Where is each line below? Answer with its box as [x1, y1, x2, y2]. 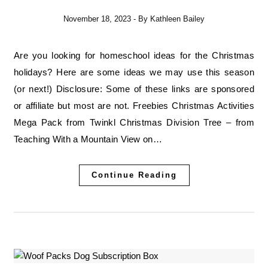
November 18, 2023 [63, 14, 131, 24]
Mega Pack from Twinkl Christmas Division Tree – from [14, 117, 254, 128]
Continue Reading [91, 170, 177, 180]
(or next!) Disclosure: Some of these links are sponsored [14, 84, 254, 95]
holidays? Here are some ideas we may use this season [14, 67, 254, 78]
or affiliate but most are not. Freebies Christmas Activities [14, 100, 254, 111]
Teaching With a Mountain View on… [14, 134, 162, 145]
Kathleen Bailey [150, 14, 205, 24]
